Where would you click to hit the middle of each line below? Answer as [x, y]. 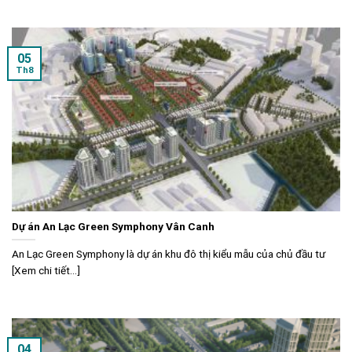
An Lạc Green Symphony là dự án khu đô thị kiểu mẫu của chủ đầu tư [169, 253]
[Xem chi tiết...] [46, 270]
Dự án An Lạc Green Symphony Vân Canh [113, 226]
